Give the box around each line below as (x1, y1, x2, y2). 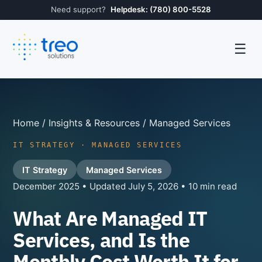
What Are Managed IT (13, 206, 208, 232)
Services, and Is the (13, 227, 189, 253)
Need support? (51, 5, 106, 15)
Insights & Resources (49, 116, 140, 129)
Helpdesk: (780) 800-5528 (111, 5, 211, 15)
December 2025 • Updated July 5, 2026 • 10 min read (13, 181, 237, 192)
